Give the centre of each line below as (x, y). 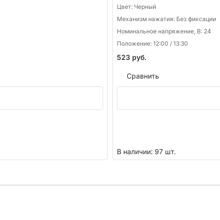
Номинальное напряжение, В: (160, 31)
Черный (145, 7)
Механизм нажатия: (147, 19)
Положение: (135, 44)
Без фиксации (196, 19)
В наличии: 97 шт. (146, 152)
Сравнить (143, 76)
